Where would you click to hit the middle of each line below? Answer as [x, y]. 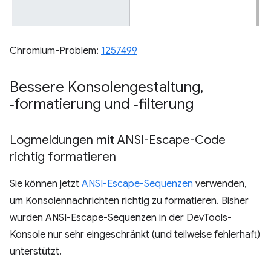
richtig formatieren [63, 157]
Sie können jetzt [46, 184]
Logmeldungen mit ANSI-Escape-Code [118, 140]
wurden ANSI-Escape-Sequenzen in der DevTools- [121, 217]
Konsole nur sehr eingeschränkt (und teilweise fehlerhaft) [135, 234]
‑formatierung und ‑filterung [102, 104]
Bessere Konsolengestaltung [105, 87]
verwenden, [220, 184]
